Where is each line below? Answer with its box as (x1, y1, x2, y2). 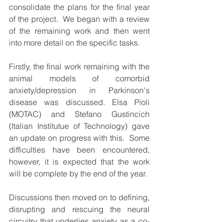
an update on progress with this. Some (9, 133, 150, 143)
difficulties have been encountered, (9, 145, 150, 155)
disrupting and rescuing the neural (9, 204, 150, 215)
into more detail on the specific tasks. (9, 38, 142, 48)
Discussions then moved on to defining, (9, 192, 150, 203)
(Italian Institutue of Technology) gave (9, 121, 150, 131)
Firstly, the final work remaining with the (9, 61, 150, 72)
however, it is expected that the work (9, 157, 150, 167)
